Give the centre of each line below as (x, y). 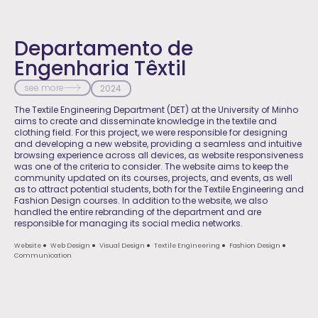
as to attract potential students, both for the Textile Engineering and (159, 189)
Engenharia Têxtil (100, 69)
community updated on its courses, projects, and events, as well (153, 177)
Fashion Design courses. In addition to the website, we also (141, 200)
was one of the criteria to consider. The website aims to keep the (151, 166)
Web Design (70, 246)
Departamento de (104, 49)
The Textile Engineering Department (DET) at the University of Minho (156, 109)
